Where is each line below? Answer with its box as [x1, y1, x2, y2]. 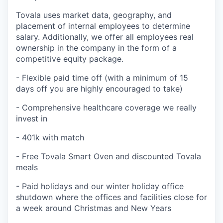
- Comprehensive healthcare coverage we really [16, 103, 197, 113]
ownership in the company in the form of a [16, 43, 177, 53]
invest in [16, 113, 47, 124]
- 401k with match [16, 132, 84, 143]
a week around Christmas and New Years [16, 203, 171, 214]
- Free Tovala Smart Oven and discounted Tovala [16, 151, 201, 162]
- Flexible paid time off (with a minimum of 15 [16, 73, 188, 83]
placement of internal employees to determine [16, 21, 190, 31]
